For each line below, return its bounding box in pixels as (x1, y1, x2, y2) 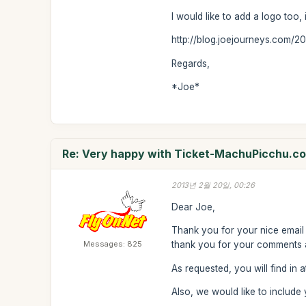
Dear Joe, (171, 201, 216, 212)
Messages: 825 (83, 239, 143, 249)
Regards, (171, 57, 210, 69)
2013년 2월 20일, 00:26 (171, 180, 255, 190)
